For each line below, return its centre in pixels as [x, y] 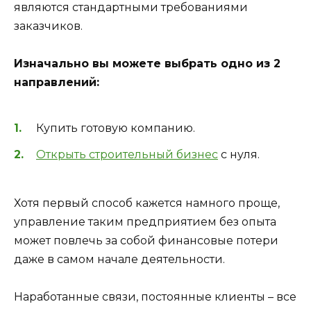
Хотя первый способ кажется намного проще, [147, 203]
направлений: [57, 83]
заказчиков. [48, 26]
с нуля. [239, 154]
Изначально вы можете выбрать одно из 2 [147, 64]
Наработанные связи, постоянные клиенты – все [155, 297]
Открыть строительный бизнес [127, 154]
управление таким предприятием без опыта [145, 222]
